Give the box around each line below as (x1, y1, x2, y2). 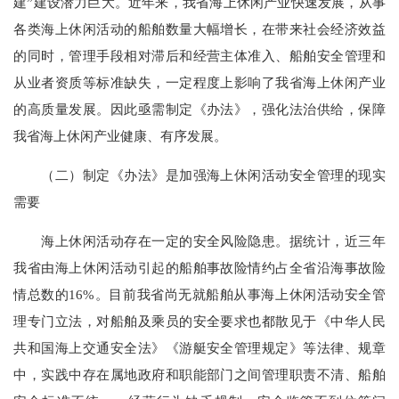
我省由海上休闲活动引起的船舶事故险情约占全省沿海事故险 (13, 260, 386, 276)
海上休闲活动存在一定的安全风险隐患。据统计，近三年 (13, 233, 386, 249)
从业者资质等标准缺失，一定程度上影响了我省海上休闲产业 (13, 74, 386, 90)
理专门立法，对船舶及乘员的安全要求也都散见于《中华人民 (13, 313, 386, 330)
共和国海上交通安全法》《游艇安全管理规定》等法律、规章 (13, 340, 386, 356)
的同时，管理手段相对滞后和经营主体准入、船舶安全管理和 (13, 47, 386, 63)
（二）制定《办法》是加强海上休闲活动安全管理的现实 (13, 167, 386, 183)
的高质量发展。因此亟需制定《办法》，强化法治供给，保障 (13, 101, 386, 117)
